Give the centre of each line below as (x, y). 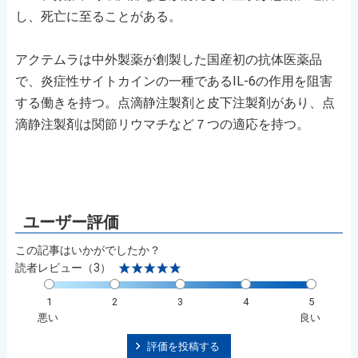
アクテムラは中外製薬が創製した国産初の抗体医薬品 (168, 59)
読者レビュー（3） (63, 267)
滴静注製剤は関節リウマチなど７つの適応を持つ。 (162, 124)
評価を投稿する (183, 346)
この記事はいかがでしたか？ (88, 250)
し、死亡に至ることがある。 (98, 16)
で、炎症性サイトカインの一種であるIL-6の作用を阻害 (173, 81)
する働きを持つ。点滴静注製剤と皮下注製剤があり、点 (175, 102)
